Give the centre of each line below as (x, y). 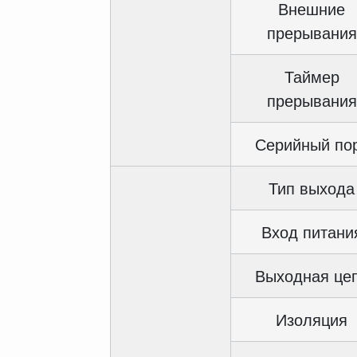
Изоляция (312, 319)
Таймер (312, 76)
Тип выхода (312, 188)
